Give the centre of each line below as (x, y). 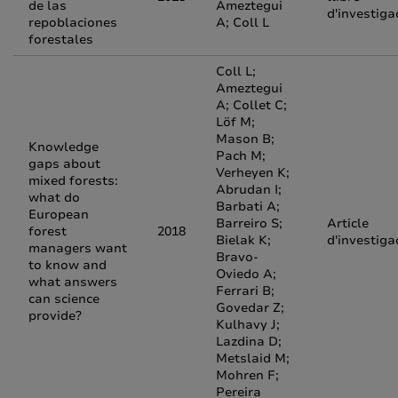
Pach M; (241, 156)
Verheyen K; (253, 173)
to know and (68, 265)
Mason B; (245, 139)
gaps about (64, 164)
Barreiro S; (249, 223)
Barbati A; (248, 207)
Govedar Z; (250, 308)
